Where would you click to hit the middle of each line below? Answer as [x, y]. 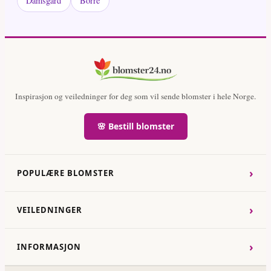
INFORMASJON [49, 247]
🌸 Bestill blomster [135, 126]
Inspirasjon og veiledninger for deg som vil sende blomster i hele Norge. [135, 96]
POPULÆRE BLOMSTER [66, 173]
